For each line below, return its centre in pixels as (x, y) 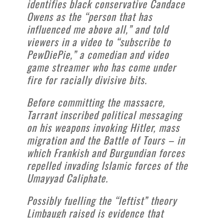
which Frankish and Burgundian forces (106, 152)
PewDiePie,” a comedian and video (98, 54)
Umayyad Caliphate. (67, 178)
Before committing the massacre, (96, 102)
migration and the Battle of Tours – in (106, 140)
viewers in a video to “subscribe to (99, 41)
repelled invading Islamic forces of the (107, 165)
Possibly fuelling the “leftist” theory (102, 200)
